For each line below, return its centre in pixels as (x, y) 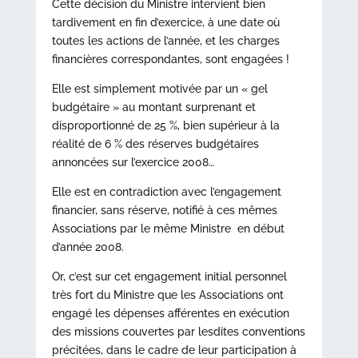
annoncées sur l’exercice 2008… (133, 162)
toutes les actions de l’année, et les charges (165, 41)
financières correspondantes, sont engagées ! (170, 59)
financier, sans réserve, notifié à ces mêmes (164, 210)
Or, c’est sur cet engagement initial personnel (169, 276)
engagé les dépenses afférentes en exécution (170, 313)
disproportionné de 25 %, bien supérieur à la (165, 125)
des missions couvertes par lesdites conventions (178, 332)
